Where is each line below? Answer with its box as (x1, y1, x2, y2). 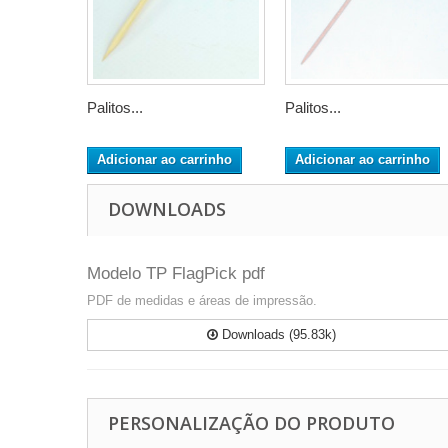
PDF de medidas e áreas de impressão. (87, 293, 317, 308)
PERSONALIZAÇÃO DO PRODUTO (108, 411, 395, 435)
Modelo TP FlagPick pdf (87, 264, 265, 283)
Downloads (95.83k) (218, 327, 337, 342)
